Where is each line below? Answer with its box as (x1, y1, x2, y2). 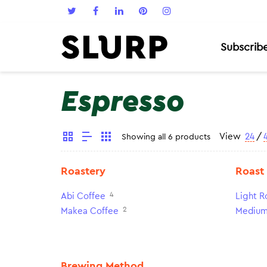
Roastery (61, 166, 105, 176)
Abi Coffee (61, 192, 105, 201)
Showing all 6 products (122, 133, 210, 141)
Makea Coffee (61, 207, 119, 216)
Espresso (61, 87, 184, 117)
